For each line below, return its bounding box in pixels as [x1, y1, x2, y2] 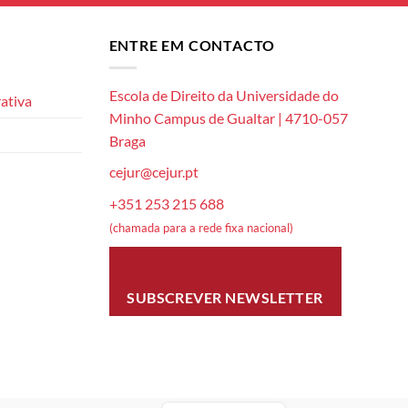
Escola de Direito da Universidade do [108, 86, 339, 104]
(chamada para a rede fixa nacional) [108, 220, 293, 236]
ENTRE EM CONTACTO [108, 36, 276, 55]
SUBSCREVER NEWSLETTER [127, 289, 323, 306]
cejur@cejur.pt [108, 163, 199, 181]
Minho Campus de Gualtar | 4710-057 [108, 108, 348, 127]
